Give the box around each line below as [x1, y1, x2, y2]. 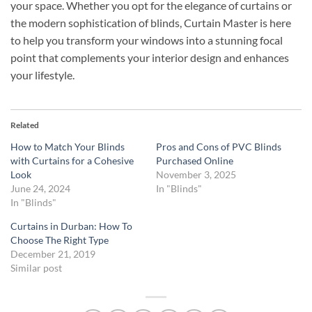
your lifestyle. [10, 68, 75, 82]
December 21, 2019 [10, 248, 95, 260]
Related [10, 120, 39, 131]
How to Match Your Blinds [10, 141, 125, 153]
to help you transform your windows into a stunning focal [10, 33, 283, 47]
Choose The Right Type [10, 234, 109, 247]
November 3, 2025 [156, 169, 236, 181]
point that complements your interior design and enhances [10, 51, 289, 65]
